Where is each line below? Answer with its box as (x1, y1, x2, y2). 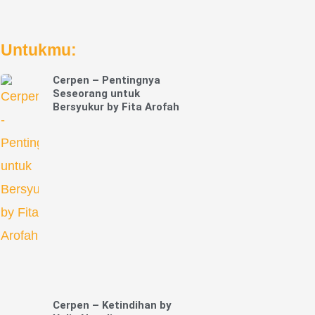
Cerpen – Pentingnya (52, 74, 160, 87)
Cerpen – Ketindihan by (52, 299, 172, 312)
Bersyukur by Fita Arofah (52, 101, 179, 114)
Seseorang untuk (52, 87, 140, 101)
